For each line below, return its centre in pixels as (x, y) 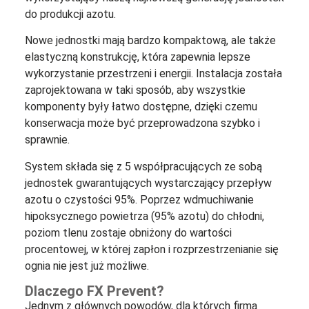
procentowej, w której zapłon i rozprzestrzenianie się (151, 249)
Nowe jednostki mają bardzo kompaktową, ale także (150, 41)
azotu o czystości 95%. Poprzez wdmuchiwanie (139, 199)
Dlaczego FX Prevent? (94, 291)
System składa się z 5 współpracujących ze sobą (143, 166)
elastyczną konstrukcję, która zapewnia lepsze (137, 57)
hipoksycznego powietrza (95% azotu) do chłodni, (144, 216)
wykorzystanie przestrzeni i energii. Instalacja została (153, 74)
